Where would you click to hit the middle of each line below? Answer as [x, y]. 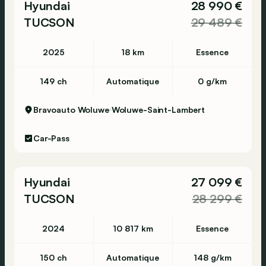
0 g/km [213, 81]
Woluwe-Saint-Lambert [158, 110]
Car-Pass [51, 138]
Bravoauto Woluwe [71, 110]
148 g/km [212, 257]
